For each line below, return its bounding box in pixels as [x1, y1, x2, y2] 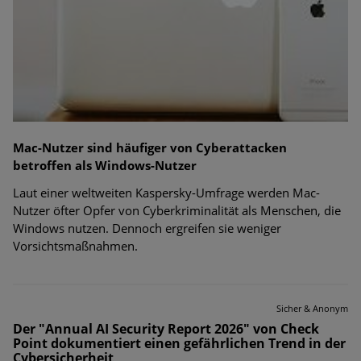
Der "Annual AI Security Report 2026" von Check [13, 320, 319, 338]
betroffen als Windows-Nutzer [13, 157, 197, 174]
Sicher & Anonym [276, 302, 348, 315]
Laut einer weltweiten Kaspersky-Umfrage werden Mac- [13, 185, 320, 201]
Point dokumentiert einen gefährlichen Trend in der [13, 334, 346, 353]
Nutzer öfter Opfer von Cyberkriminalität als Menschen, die [13, 202, 341, 219]
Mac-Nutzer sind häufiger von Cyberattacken [13, 139, 287, 156]
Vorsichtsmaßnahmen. [13, 238, 138, 255]
